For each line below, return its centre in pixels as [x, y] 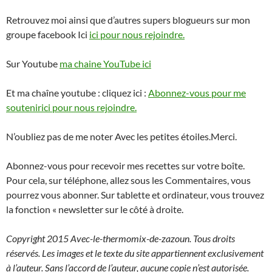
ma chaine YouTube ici [105, 63]
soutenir [24, 107]
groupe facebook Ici [48, 34]
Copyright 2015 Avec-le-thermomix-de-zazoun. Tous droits [121, 238]
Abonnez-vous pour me [197, 92]
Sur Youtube [33, 63]
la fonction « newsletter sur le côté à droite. [95, 209]
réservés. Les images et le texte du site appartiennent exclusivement [135, 253]
